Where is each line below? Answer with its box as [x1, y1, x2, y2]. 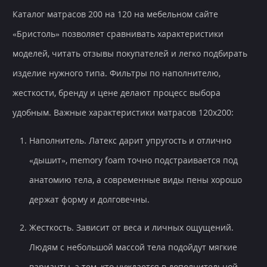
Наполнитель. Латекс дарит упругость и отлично [29, 135, 231, 147]
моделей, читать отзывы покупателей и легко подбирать [13, 48, 247, 60]
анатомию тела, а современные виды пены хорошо [29, 174, 242, 186]
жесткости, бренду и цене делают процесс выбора [13, 87, 221, 99]
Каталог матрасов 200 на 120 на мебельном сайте [13, 8, 218, 20]
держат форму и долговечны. [29, 194, 150, 206]
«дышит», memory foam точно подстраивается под [29, 154, 238, 166]
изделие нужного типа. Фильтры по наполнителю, [13, 67, 221, 79]
